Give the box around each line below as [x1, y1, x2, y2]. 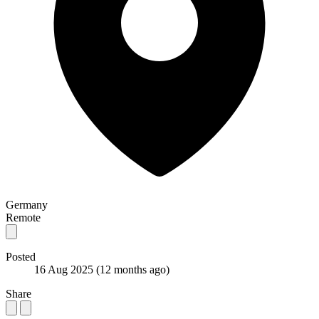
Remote [6, 211, 41, 224]
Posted [6, 250, 36, 263]
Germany [6, 198, 48, 211]
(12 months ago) [96, 263, 169, 276]
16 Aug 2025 [34, 263, 96, 276]
